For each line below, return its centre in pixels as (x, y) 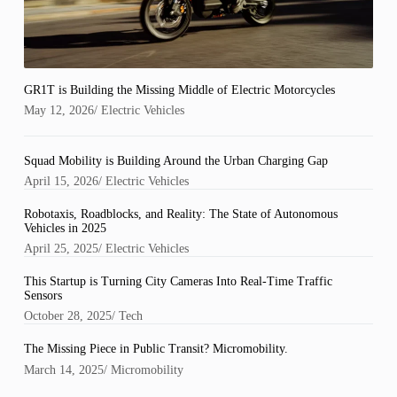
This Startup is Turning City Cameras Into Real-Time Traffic (178, 282)
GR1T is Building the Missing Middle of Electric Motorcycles (179, 90)
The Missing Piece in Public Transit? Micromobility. (156, 349)
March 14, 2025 (63, 370)
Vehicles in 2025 (65, 229)
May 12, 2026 (58, 111)
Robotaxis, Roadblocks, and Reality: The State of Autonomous (180, 214)
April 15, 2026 (61, 182)
